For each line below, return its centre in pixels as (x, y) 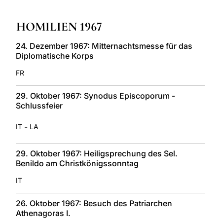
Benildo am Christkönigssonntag (77, 163)
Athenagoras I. (43, 213)
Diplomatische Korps (55, 55)
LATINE (165, 7)
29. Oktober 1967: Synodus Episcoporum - (95, 95)
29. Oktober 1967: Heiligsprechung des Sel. (97, 153)
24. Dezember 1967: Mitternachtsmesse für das (104, 46)
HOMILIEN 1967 (59, 26)
